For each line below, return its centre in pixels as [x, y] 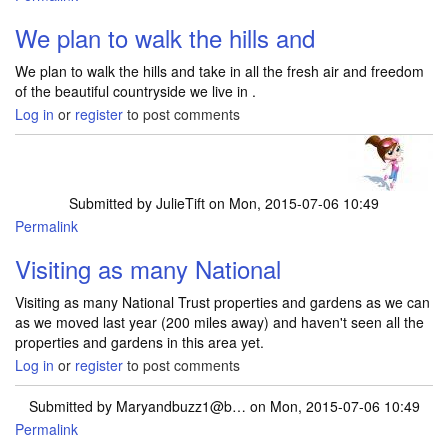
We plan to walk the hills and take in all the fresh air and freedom [219, 71]
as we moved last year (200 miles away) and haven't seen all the [219, 322]
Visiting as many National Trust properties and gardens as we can [222, 302]
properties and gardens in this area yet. [139, 342]
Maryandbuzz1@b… [180, 406]
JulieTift [180, 203]
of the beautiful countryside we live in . [135, 91]
